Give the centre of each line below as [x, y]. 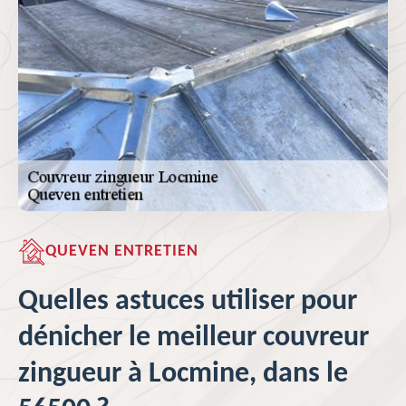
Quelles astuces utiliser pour [188, 302]
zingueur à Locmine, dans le [183, 374]
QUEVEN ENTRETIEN [122, 251]
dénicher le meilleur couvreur [193, 338]
